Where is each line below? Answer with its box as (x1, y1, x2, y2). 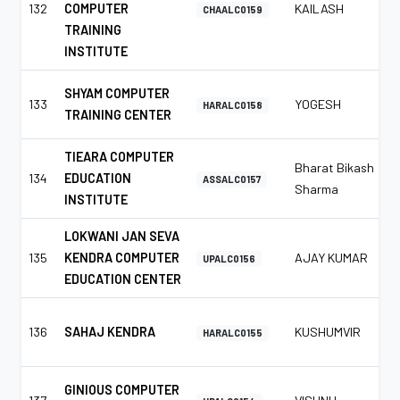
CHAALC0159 (203, 3, 263, 15)
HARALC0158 (203, 98, 263, 111)
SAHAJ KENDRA (64, 323, 155, 339)
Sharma (295, 180, 338, 196)
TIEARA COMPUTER (64, 148, 174, 164)
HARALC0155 (203, 326, 263, 338)
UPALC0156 (203, 252, 256, 264)
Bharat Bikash (295, 159, 374, 175)
